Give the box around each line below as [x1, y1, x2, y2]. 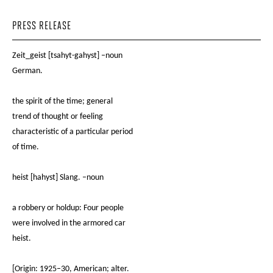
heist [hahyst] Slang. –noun [12, 173, 104, 182]
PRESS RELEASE [12, 21, 71, 32]
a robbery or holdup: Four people [12, 204, 124, 213]
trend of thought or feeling [12, 112, 103, 121]
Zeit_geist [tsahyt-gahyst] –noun [12, 51, 122, 60]
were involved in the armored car [12, 219, 126, 228]
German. [12, 66, 43, 76]
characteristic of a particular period [12, 127, 133, 136]
